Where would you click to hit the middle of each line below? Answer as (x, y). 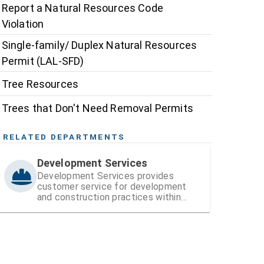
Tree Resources (40, 84)
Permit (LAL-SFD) (43, 61)
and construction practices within (109, 197)
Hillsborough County (79, 208)
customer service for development (112, 187)
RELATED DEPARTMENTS (64, 137)
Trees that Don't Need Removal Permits (97, 108)
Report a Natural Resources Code (82, 8)
